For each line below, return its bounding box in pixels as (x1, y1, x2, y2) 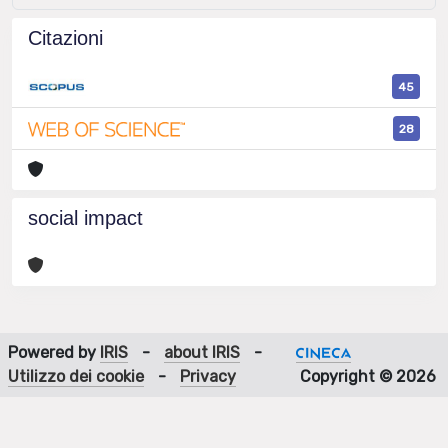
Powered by (8, 343, 100, 362)
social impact (28, 207, 143, 230)
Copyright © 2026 (296, 367, 440, 386)
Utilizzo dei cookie (8, 367, 144, 386)
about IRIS (164, 343, 240, 362)
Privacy (180, 367, 236, 386)
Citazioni (28, 27, 103, 49)
